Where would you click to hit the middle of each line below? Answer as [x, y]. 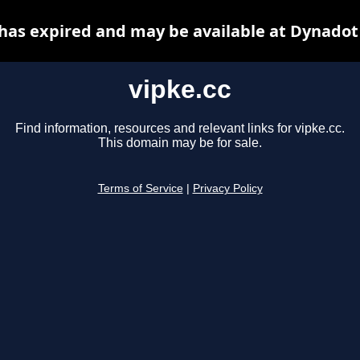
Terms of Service [140, 189]
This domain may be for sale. [180, 143]
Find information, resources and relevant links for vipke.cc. [180, 129]
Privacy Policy [227, 189]
